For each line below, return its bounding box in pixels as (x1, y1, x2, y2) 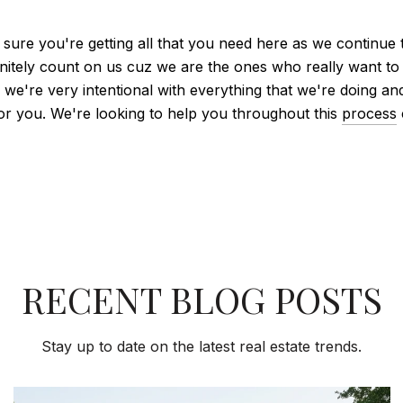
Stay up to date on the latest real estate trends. (41, 336, 362, 355)
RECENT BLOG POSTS (21, 274, 382, 323)
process (342, 103, 397, 122)
